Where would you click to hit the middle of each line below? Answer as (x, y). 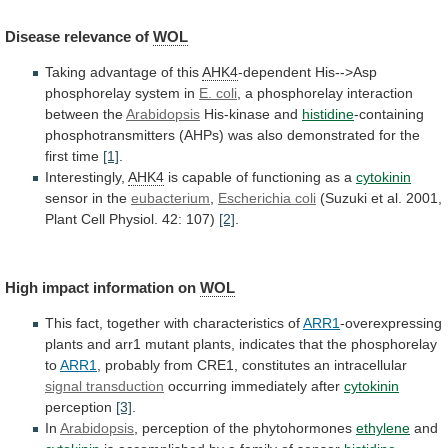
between (72, 113)
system (157, 92)
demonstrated (331, 134)
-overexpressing (391, 323)
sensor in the (88, 197)
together (133, 323)
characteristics (238, 323)
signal (63, 386)
